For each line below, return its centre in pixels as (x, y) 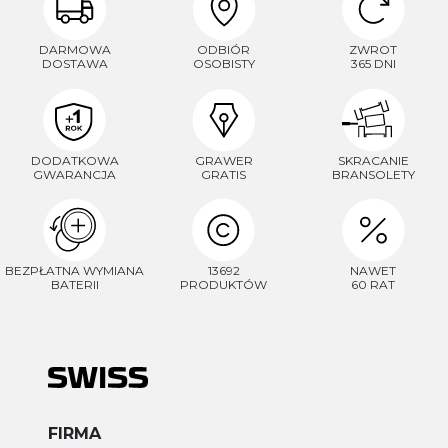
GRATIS (224, 174)
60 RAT (373, 285)
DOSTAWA (74, 63)
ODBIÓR (224, 49)
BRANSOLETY (373, 174)
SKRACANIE (373, 160)
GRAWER (223, 160)
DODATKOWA (74, 160)
